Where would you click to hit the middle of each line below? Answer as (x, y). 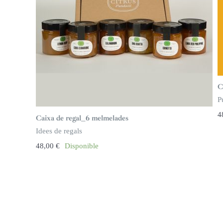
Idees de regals (59, 131)
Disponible (81, 146)
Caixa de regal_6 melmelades (82, 118)
